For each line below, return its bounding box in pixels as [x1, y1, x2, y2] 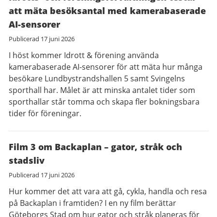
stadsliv [9, 155, 45, 166]
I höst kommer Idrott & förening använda [9, 50, 159, 61]
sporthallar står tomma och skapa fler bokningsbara [9, 96, 200, 107]
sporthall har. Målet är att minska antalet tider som [9, 85, 195, 95]
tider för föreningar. [9, 108, 81, 119]
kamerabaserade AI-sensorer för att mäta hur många [9, 62, 202, 72]
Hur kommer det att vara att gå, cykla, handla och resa [9, 186, 207, 197]
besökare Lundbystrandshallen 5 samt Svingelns [9, 73, 185, 84]
